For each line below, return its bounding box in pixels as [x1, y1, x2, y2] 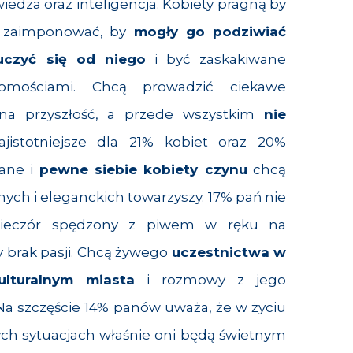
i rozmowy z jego [135, 271, 286, 288]
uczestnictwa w [171, 243, 286, 260]
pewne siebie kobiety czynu [39, 161, 247, 177]
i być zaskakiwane [145, 50, 287, 67]
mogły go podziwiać [126, 23, 286, 39]
